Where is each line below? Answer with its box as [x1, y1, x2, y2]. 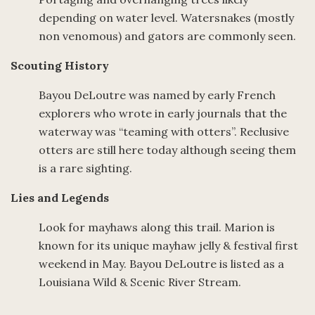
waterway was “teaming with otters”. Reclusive [39, 124, 289, 139]
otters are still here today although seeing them [39, 143, 296, 157]
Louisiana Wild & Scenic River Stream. [39, 275, 241, 289]
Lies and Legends [11, 191, 109, 205]
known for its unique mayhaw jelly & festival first [39, 238, 298, 252]
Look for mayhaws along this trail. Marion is [39, 220, 275, 234]
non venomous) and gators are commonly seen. [39, 29, 296, 43]
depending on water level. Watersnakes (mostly [39, 11, 294, 25]
